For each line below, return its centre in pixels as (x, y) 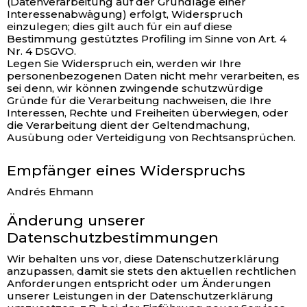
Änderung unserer (76, 220)
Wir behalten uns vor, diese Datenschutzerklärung (143, 259)
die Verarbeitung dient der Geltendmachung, (128, 125)
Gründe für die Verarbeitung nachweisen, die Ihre (139, 100)
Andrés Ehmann (50, 192)
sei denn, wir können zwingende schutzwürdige (135, 88)
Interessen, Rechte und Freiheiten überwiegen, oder (148, 113)
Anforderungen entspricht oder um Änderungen (139, 283)
